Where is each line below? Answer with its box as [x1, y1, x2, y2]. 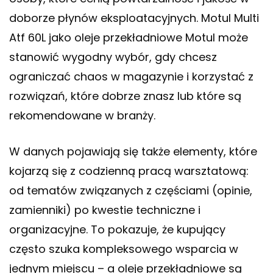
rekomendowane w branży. [9, 108, 155, 124]
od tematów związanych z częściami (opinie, [9, 183, 252, 199]
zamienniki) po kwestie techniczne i [9, 202, 200, 218]
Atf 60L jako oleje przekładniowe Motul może [9, 30, 248, 46]
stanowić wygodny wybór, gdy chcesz [9, 49, 217, 65]
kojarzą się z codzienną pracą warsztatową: [9, 163, 249, 179]
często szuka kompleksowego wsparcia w [9, 241, 238, 257]
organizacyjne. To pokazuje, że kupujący [9, 222, 225, 238]
